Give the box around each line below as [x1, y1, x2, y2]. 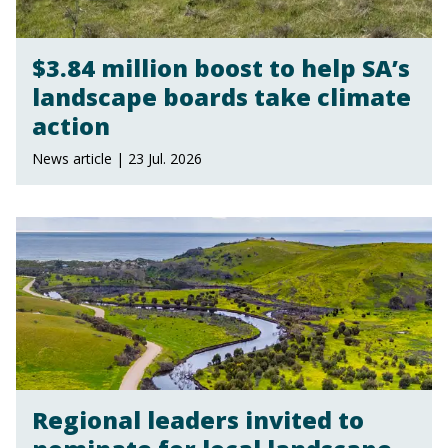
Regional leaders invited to [32, 404, 364, 437]
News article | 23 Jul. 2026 [32, 148, 202, 168]
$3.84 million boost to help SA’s [32, 51, 410, 84]
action [32, 109, 110, 142]
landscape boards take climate [32, 80, 411, 113]
